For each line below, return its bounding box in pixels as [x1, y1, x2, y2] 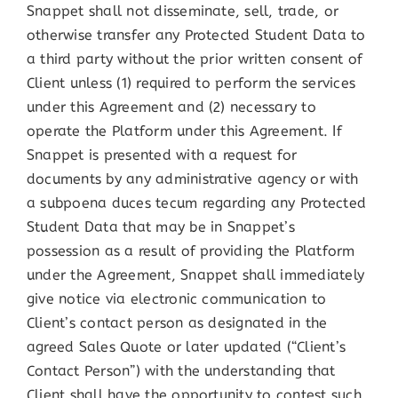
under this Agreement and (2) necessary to [26, 97, 316, 118]
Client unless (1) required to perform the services [26, 73, 355, 94]
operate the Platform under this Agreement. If [26, 121, 342, 142]
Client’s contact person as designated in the [26, 313, 328, 334]
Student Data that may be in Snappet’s [26, 217, 295, 238]
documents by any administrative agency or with [26, 169, 359, 190]
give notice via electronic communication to [26, 289, 327, 310]
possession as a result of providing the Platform [26, 241, 355, 262]
